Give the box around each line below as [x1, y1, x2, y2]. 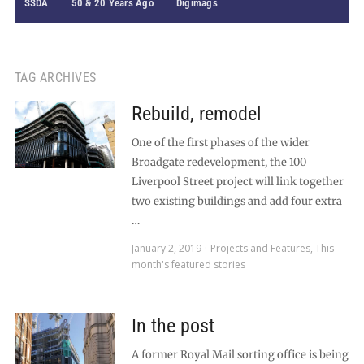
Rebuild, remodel [131, 102, 262, 125]
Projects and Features [210, 241, 310, 255]
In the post [131, 314, 214, 337]
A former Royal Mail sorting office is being [131, 348, 349, 362]
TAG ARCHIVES [14, 70, 97, 85]
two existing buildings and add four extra [131, 194, 342, 208]
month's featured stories [131, 258, 245, 271]
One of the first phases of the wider [131, 136, 310, 149]
